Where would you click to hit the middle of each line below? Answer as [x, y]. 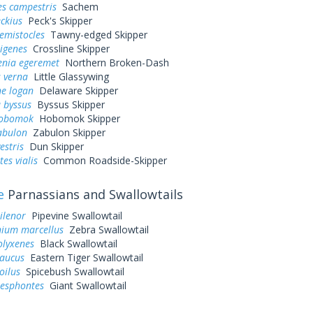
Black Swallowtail [75, 243]
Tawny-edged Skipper [96, 35]
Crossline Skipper [68, 49]
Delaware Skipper [75, 90]
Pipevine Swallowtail [74, 216]
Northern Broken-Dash [114, 63]
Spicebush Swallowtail [72, 271]
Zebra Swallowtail [106, 230]
